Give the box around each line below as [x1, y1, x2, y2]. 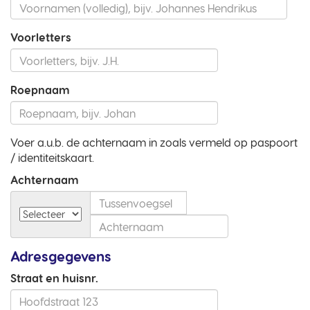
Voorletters [10, 30, 71, 44]
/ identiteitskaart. [10, 151, 94, 164]
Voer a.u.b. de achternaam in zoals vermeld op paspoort [10, 136, 298, 149]
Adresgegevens [10, 248, 111, 264]
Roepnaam [10, 83, 70, 96]
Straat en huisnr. [10, 271, 98, 284]
